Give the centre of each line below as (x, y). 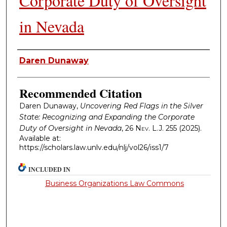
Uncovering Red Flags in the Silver (141, 106)
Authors (36, 59)
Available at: (40, 138)
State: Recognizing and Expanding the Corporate (107, 117)
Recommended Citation (80, 93)
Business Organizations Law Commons (115, 184)
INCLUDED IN (50, 170)
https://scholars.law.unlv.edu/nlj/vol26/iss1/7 (94, 147)
